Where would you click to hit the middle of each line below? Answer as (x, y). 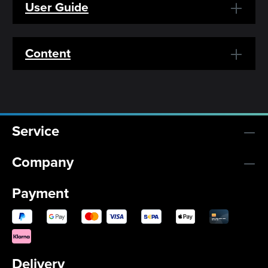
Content (48, 53)
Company (43, 162)
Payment (40, 193)
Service (36, 131)
